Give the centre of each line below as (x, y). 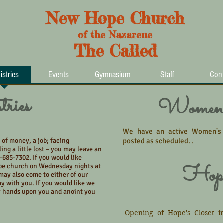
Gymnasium (113, 74)
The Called (115, 51)
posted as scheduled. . (159, 141)
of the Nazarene (115, 35)
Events (58, 74)
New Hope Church (115, 18)
